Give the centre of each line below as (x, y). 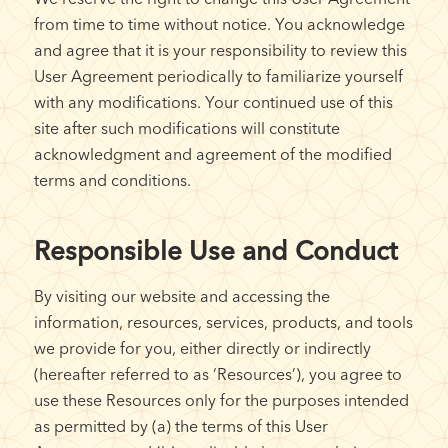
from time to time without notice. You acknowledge (219, 23)
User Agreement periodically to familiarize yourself (218, 75)
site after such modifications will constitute (186, 127)
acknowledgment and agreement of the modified (212, 153)
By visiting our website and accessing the (181, 295)
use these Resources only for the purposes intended (221, 399)
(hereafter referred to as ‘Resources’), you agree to (217, 373)
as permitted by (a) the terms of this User (180, 425)
